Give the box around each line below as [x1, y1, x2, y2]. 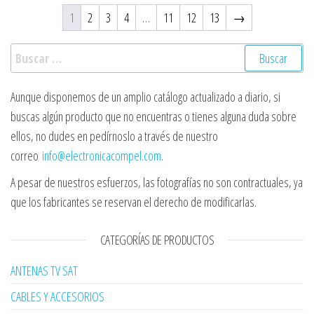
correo [11, 147, 42, 165]
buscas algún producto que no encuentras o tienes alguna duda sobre [11, 108, 296, 125]
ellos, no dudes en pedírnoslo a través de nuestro [11, 128, 218, 145]
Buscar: [10, 44, 46, 62]
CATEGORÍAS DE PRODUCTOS [100, 231, 214, 249]
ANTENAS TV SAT [11, 262, 78, 280]
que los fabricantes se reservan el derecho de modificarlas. [11, 193, 257, 211]
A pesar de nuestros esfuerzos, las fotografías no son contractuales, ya [11, 174, 303, 191]
